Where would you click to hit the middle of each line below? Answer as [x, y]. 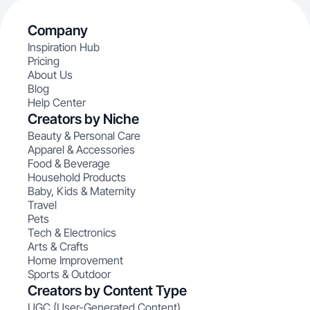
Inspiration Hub [64, 47]
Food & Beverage [69, 163]
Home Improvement [75, 260]
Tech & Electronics [72, 232]
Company [58, 30]
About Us [50, 75]
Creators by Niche [83, 119]
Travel [42, 205]
